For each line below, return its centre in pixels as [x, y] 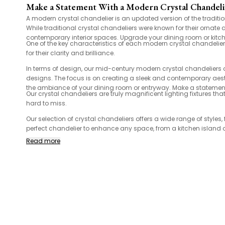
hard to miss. [46, 103]
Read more [43, 141]
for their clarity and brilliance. [71, 53]
